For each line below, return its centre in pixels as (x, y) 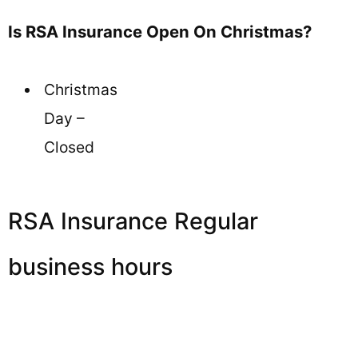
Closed (69, 147)
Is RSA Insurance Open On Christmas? (160, 31)
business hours (90, 266)
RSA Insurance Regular (133, 221)
